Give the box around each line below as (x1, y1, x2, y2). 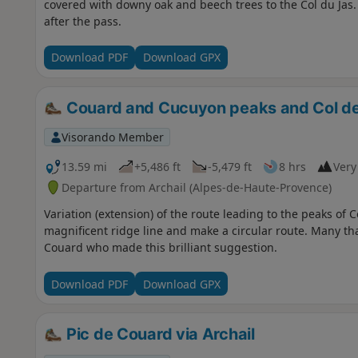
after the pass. (43, 13, 121, 29)
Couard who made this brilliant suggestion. (43, 240, 277, 256)
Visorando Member (61, 129, 164, 145)
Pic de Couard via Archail (62, 324, 255, 344)
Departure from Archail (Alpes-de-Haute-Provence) (61, 179, 332, 195)
